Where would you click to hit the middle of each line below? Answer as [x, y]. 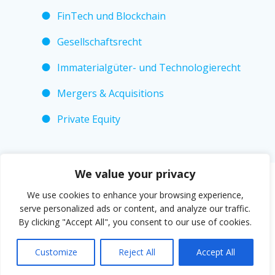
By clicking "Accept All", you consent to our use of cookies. [135, 222]
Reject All [137, 252]
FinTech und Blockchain [111, 16]
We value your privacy [135, 174]
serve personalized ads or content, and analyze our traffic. [135, 208]
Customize [56, 252]
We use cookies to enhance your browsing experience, [135, 195]
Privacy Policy [40, 241]
